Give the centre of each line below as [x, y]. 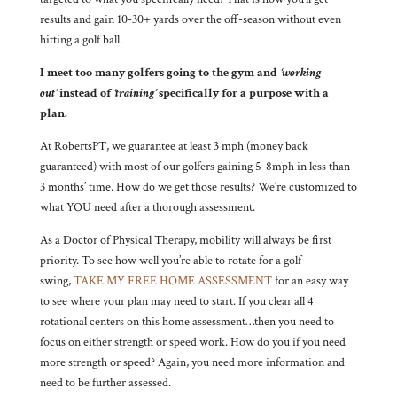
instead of [86, 93]
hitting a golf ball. [81, 39]
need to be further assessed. [105, 382]
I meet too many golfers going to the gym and [160, 72]
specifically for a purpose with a [242, 93]
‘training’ [134, 93]
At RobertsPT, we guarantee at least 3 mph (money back [174, 146]
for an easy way [310, 280]
